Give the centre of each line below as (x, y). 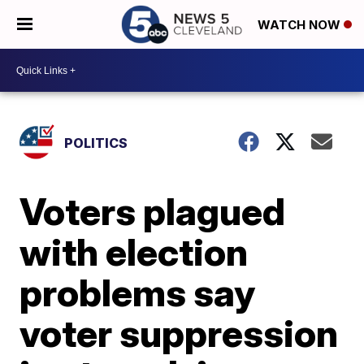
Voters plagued (153, 211)
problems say (138, 292)
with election (134, 252)
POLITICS (96, 143)
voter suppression (179, 333)
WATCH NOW (301, 25)
